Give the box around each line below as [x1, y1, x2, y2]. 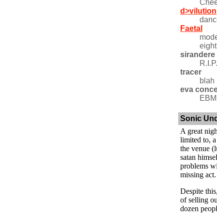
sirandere [180, 50, 215, 59]
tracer [180, 68, 201, 76]
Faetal [180, 24, 202, 32]
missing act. [180, 170, 216, 179]
